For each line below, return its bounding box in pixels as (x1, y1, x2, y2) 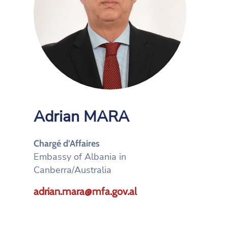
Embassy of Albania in (34, 151, 126, 163)
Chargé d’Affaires (34, 138, 100, 149)
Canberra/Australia (34, 164, 111, 176)
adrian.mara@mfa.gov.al (34, 185, 137, 197)
